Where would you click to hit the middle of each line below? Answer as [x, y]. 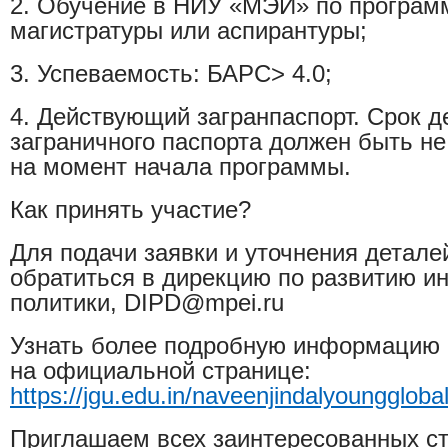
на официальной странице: [160, 370]
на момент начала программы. [180, 166]
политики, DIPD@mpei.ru [147, 302]
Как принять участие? [134, 209]
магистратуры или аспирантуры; [188, 30]
